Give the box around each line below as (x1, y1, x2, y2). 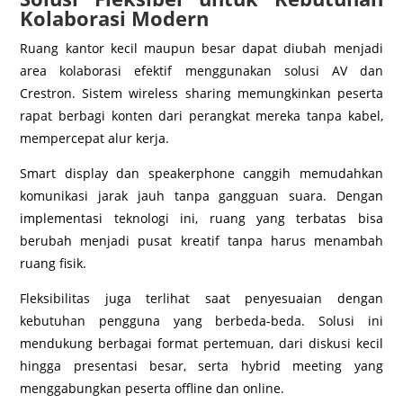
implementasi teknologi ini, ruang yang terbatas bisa (20, 209, 383, 227)
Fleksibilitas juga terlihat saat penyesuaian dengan (20, 289, 383, 307)
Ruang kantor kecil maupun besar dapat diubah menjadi (20, 39, 383, 57)
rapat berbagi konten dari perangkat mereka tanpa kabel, (20, 106, 383, 124)
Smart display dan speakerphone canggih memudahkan (20, 164, 383, 182)
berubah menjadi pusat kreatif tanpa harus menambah (20, 231, 383, 249)
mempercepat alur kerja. (20, 129, 170, 147)
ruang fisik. (20, 254, 87, 272)
